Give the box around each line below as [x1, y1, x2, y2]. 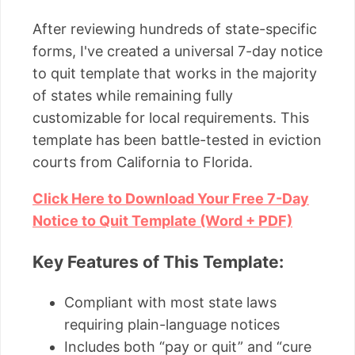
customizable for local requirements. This [32, 109, 309, 127]
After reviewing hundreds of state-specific [32, 21, 317, 38]
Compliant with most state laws [64, 294, 277, 311]
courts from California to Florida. [32, 154, 253, 171]
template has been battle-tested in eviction [32, 132, 322, 149]
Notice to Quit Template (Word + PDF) [32, 212, 292, 230]
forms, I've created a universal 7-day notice [32, 43, 323, 60]
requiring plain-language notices [64, 316, 280, 334]
